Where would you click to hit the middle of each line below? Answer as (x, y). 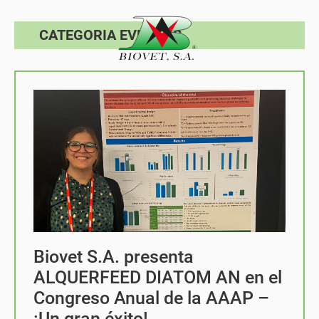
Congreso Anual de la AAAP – (151, 298)
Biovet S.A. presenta (114, 257)
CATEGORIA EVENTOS (110, 35)
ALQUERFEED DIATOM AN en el (158, 277)
